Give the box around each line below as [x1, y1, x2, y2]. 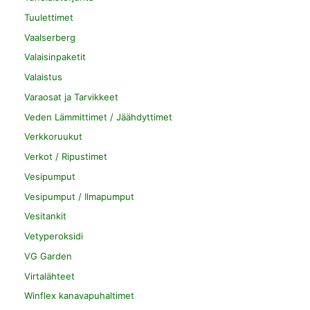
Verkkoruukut [24, 131, 82, 143]
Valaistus [24, 71, 62, 83]
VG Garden [24, 250, 72, 262]
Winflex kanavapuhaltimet [24, 290, 134, 302]
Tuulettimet [24, 11, 73, 23]
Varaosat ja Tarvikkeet [24, 91, 118, 102]
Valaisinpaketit [24, 51, 86, 63]
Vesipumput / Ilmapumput [24, 190, 134, 202]
